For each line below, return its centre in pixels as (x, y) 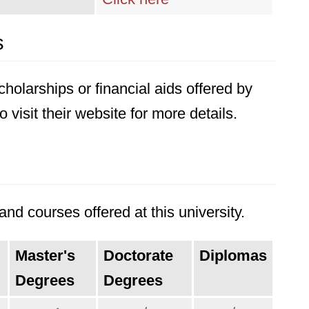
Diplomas (233, 256)
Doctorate (138, 256)
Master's (45, 256)
